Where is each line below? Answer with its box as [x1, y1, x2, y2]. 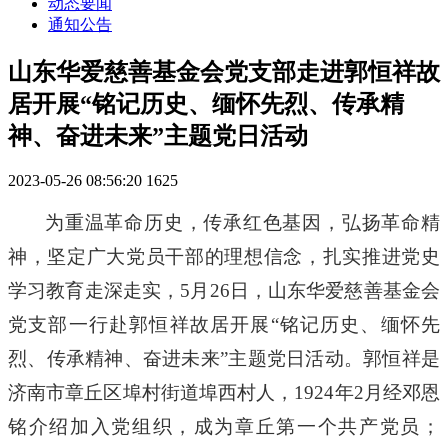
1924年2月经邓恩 [294, 381, 441, 403]
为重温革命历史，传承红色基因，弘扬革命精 [45, 211, 440, 233]
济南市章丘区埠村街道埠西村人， [8, 381, 295, 403]
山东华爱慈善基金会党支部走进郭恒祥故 [8, 58, 440, 85]
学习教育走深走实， [8, 279, 181, 301]
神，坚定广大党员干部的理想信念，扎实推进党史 [8, 245, 440, 267]
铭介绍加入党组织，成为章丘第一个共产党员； [8, 415, 440, 437]
